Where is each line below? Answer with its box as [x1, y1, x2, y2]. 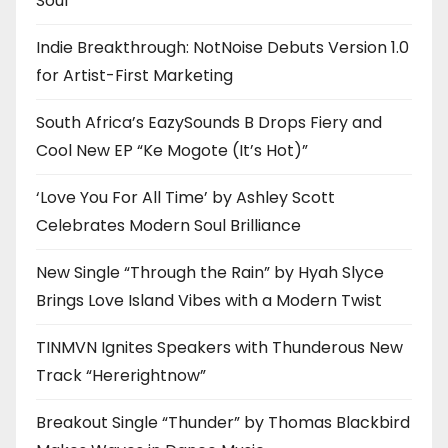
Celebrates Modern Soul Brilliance [36, 214, 301, 238]
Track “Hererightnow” [36, 364, 206, 388]
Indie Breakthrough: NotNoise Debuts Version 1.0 [36, 36, 409, 60]
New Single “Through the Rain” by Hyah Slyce [36, 261, 384, 285]
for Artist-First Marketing [36, 64, 233, 88]
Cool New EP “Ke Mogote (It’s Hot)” [36, 139, 308, 163]
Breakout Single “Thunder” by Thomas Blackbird [36, 411, 410, 435]
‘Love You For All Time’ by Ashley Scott [36, 186, 335, 210]
